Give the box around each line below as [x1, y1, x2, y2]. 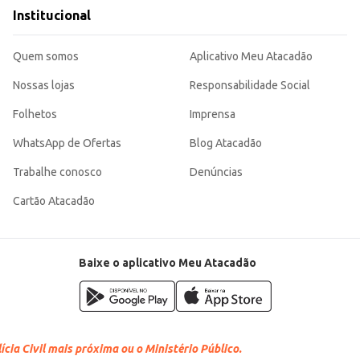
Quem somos [13, 50, 79, 63]
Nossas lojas [13, 79, 75, 92]
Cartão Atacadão [13, 194, 95, 208]
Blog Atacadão [190, 137, 262, 150]
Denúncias [190, 166, 243, 179]
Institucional [13, 8, 91, 23]
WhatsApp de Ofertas [13, 137, 121, 150]
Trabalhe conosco [13, 166, 102, 179]
